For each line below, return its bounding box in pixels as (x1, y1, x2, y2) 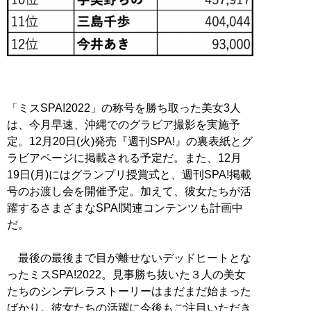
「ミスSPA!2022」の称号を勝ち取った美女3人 (7, 102, 241, 115)
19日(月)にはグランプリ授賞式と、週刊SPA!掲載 (7, 169, 251, 181)
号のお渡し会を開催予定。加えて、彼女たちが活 (7, 185, 251, 198)
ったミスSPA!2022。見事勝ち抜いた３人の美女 (7, 269, 246, 281)
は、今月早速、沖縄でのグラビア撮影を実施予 (7, 119, 240, 131)
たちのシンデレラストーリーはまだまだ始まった (7, 285, 251, 298)
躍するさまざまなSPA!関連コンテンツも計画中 (7, 202, 243, 215)
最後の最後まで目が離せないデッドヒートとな (7, 252, 251, 264)
